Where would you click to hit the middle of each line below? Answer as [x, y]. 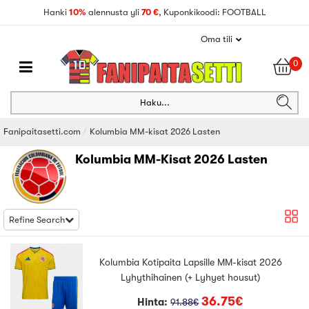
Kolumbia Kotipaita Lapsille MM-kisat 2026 [190, 262]
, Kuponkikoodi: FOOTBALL [212, 12]
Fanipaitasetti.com [42, 131]
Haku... [154, 102]
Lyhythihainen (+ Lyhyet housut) [191, 278]
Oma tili [217, 39]
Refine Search [37, 220]
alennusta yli [114, 12]
